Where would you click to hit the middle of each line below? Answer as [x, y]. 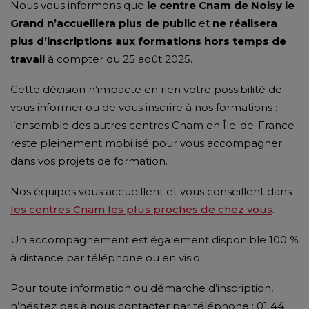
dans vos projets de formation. [89, 161]
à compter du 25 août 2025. [119, 59]
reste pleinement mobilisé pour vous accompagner [146, 143]
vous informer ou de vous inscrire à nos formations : [144, 107]
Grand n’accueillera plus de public [103, 23]
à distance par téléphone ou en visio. [106, 258]
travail [28, 59]
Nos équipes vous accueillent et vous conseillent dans [151, 191]
